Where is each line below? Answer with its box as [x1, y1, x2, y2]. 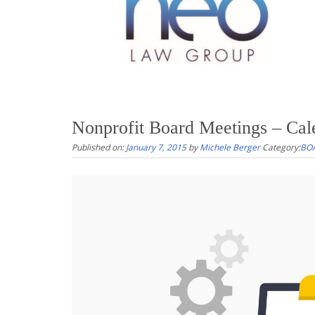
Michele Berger [200, 141, 260, 153]
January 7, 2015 [126, 141, 186, 153]
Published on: [72, 141, 126, 153]
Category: [262, 141, 300, 153]
